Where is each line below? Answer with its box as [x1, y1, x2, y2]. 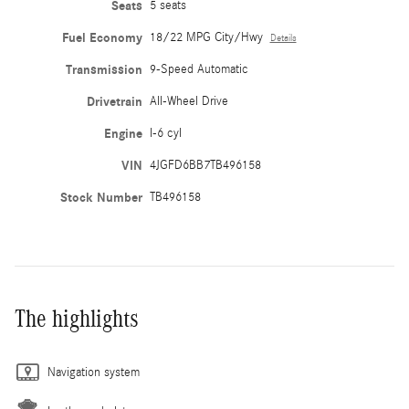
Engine [103, 126, 142, 142]
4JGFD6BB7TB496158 [149, 158, 261, 173]
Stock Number [59, 190, 142, 206]
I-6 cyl [149, 126, 182, 142]
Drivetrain [86, 94, 142, 110]
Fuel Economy [61, 30, 142, 47]
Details [269, 33, 297, 45]
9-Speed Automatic [149, 62, 248, 78]
